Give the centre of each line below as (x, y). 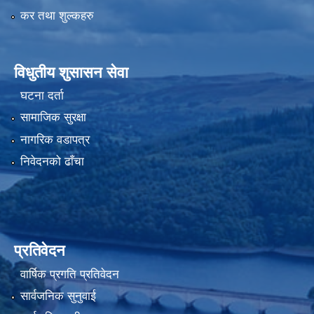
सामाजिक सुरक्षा (53, 118)
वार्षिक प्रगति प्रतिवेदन (69, 274)
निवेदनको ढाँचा (52, 162)
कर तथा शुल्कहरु (57, 15)
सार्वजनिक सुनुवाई (58, 296)
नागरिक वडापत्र (55, 139)
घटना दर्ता (42, 96)
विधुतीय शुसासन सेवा (71, 72)
